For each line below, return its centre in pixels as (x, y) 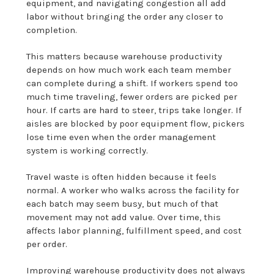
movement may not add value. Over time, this (124, 217)
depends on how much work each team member (129, 69)
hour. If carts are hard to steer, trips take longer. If (134, 110)
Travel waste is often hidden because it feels (122, 176)
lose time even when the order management (121, 137)
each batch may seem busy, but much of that (123, 203)
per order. (47, 244)
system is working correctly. (87, 150)
